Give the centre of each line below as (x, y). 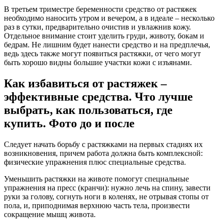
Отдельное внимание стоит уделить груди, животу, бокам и (104, 36)
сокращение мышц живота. (50, 215)
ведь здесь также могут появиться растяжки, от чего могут (102, 54)
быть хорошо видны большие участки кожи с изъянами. (98, 63)
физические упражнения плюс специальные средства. (95, 162)
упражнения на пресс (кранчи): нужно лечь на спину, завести (107, 188)
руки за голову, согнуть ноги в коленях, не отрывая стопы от (106, 197)
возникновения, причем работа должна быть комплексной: (103, 153)
